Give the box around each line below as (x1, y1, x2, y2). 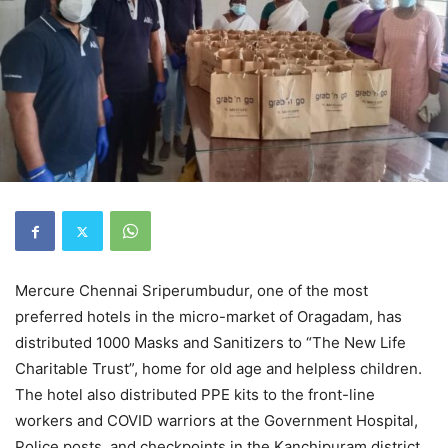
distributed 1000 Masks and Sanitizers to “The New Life (15, 333, 406, 352)
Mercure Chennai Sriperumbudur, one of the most (15, 281, 368, 300)
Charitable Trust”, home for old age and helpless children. (15, 359, 422, 378)
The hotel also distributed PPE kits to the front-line (15, 385, 375, 404)
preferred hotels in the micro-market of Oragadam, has (15, 307, 402, 326)
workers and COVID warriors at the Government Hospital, (15, 411, 418, 430)
